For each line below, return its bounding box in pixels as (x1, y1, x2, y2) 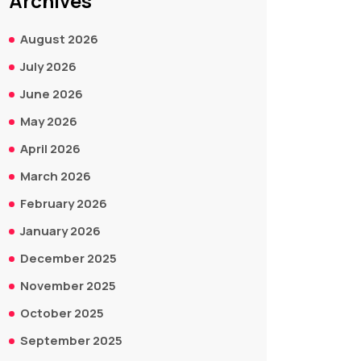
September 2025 (20, 332, 122, 349)
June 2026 (20, 85, 83, 102)
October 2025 (20, 305, 104, 322)
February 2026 (20, 195, 107, 212)
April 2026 (20, 140, 81, 157)
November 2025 (20, 277, 116, 294)
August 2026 (20, 31, 98, 48)
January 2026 (20, 222, 101, 239)
